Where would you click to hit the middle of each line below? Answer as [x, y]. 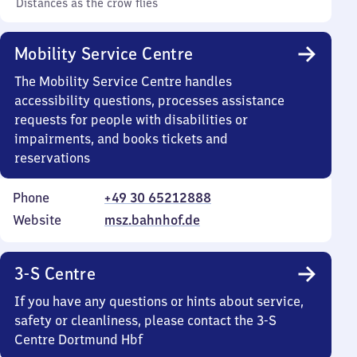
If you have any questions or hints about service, [159, 301]
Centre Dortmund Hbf [78, 339]
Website [37, 220]
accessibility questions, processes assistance [149, 100]
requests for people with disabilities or [131, 120]
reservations [52, 158]
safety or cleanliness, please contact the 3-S [145, 320]
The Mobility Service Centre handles [123, 81]
